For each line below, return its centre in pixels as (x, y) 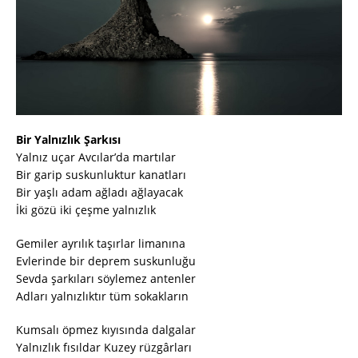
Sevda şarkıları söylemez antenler (106, 279)
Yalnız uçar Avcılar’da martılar (96, 157)
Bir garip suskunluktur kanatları (101, 175)
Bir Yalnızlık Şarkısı (68, 140)
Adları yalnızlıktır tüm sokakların (102, 296)
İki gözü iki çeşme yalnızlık (86, 210)
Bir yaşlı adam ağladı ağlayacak (99, 193)
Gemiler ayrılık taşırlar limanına (101, 244)
